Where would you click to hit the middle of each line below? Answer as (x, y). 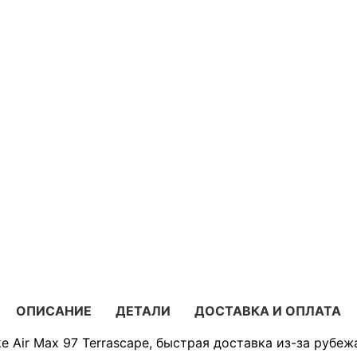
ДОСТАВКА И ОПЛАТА (268, 310)
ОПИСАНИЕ (54, 310)
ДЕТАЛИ (143, 310)
